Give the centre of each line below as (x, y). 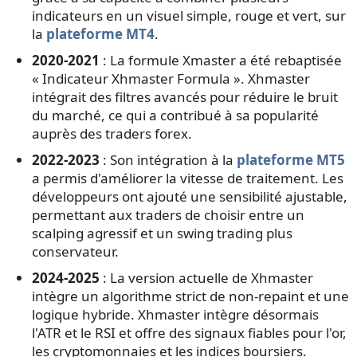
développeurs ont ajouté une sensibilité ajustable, (190, 196)
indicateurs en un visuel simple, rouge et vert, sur (189, 15)
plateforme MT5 (291, 159)
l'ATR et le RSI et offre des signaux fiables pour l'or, (189, 332)
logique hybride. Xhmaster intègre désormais (175, 314)
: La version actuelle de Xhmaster (206, 277)
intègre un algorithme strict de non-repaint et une (190, 296)
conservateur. (75, 251)
